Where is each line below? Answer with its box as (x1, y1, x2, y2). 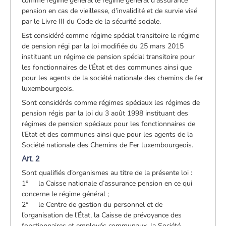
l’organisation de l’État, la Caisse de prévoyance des (22, 210, 182, 220)
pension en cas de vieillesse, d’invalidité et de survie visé (22, 6, 198, 16)
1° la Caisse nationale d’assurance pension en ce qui (22, 178, 193, 188)
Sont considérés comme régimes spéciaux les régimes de (22, 97, 200, 107)
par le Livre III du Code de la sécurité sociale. (22, 16, 161, 26)
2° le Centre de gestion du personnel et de (22, 199, 163, 209)
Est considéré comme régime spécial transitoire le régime (22, 30, 200, 40)
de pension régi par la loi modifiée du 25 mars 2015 (22, 41, 184, 51)
